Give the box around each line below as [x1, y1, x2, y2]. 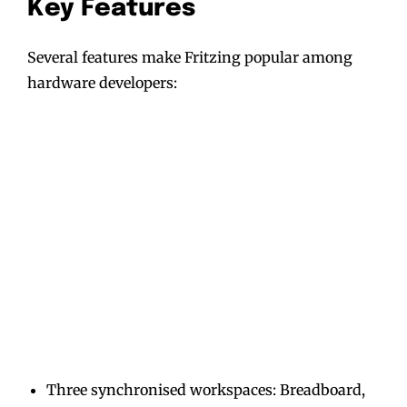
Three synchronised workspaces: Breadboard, [46, 380, 365, 399]
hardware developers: [27, 73, 177, 92]
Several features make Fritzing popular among [27, 47, 352, 66]
